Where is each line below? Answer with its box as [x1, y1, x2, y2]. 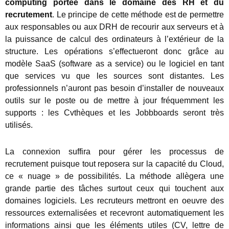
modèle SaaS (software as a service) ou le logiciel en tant [5, 59, 224, 68]
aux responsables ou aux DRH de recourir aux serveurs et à [5, 22, 224, 32]
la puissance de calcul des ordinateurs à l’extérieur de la [5, 35, 224, 44]
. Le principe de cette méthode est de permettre [52, 10, 224, 19]
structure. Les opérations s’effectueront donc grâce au [5, 47, 224, 56]
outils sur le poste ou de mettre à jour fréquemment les [5, 96, 224, 105]
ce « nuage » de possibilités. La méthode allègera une [5, 172, 224, 181]
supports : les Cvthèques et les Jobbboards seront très [5, 108, 224, 118]
